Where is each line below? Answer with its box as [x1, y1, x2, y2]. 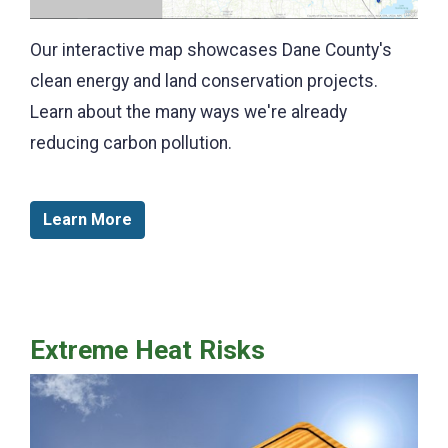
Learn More [43, 209, 132, 229]
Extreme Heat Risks [30, 334, 265, 365]
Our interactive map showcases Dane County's [30, 39, 392, 60]
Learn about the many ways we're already [30, 101, 347, 122]
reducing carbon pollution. [30, 132, 236, 153]
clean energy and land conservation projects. [30, 70, 378, 91]
